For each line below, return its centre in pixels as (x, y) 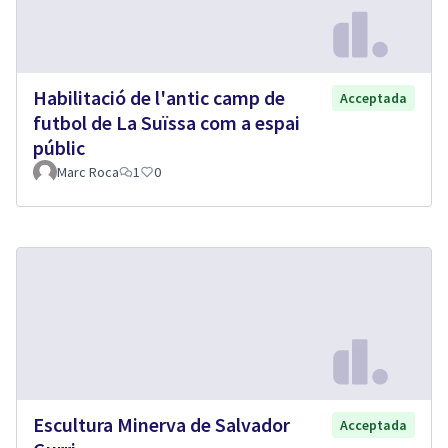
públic (59, 147)
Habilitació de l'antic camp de (159, 97)
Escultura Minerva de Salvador (161, 425)
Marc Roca (88, 171)
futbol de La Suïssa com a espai (166, 122)
